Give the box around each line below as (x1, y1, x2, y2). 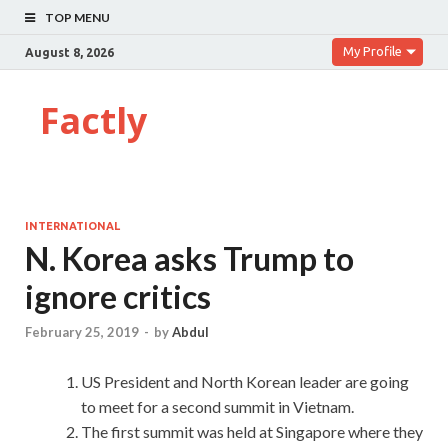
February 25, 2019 (25, 324, 139, 341)
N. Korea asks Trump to (25, 239, 354, 278)
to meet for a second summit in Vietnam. (81, 397, 354, 417)
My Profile (343, 44, 402, 58)
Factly (40, 96, 147, 145)
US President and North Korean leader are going (81, 372, 409, 392)
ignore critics (25, 277, 211, 316)
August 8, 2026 (25, 45, 114, 59)
